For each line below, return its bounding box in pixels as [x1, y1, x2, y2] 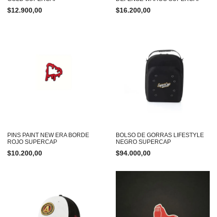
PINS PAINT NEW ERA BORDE [7, 132, 89, 139]
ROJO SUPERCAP [7, 139, 57, 145]
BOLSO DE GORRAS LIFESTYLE [116, 132, 204, 139]
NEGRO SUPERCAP [116, 139, 171, 145]
